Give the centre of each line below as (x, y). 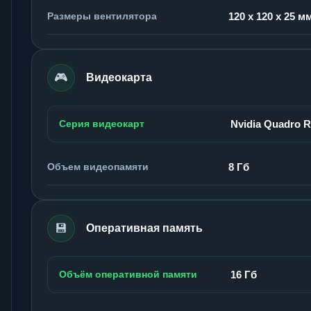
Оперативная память (144, 228)
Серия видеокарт (102, 123)
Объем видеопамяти (98, 166)
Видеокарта (119, 78)
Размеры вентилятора (102, 16)
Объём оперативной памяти (128, 274)
